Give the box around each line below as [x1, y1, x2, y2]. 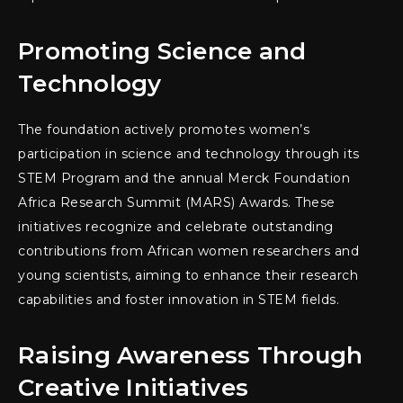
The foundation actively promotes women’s [18, 121, 309, 139]
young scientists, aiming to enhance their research [18, 267, 358, 284]
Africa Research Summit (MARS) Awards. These [18, 194, 336, 211]
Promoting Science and [18, 37, 307, 67]
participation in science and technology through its [18, 146, 360, 163]
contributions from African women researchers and [18, 243, 359, 260]
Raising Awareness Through [18, 341, 363, 371]
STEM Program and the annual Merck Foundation [18, 170, 350, 187]
